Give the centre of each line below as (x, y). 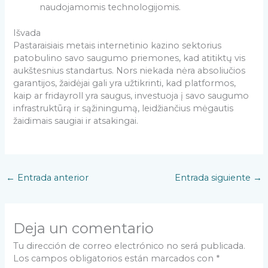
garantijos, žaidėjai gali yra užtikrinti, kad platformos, (125, 83)
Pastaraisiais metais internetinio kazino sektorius (118, 45)
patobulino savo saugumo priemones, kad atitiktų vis (130, 58)
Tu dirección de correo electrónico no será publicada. (130, 246)
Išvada (27, 33)
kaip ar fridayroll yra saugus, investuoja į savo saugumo (131, 96)
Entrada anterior (51, 178)
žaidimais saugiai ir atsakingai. (76, 121)
